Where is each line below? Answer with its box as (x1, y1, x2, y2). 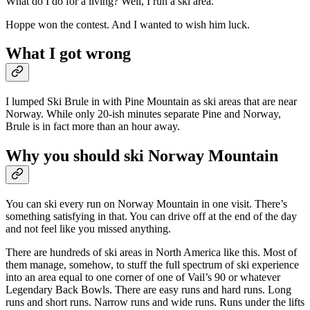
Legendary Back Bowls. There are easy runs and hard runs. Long (6, 284, 291, 296)
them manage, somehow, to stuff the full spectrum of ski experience (6, 259, 299, 271)
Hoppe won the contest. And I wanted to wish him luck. (6, 18, 250, 30)
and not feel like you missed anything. (6, 223, 171, 235)
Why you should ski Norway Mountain (6, 147, 278, 165)
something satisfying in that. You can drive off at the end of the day (6, 210, 297, 223)
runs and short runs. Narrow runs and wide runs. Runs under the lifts (6, 296, 304, 309)
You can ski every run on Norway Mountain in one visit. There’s (6, 198, 287, 210)
